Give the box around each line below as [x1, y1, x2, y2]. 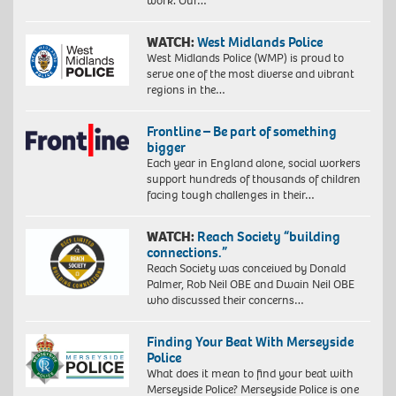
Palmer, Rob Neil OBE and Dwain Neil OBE [146, 275, 354, 293]
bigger [146, 137, 186, 156]
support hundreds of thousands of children [146, 170, 361, 187]
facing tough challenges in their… [146, 186, 315, 203]
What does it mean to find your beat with [146, 364, 353, 382]
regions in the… [146, 80, 225, 98]
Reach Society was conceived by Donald [146, 259, 346, 277]
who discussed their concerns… [146, 291, 304, 308]
